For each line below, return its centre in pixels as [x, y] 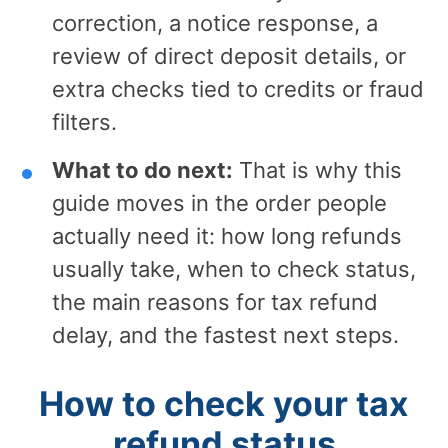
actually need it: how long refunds [227, 235]
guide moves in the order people [219, 202]
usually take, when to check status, [234, 268]
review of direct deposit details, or [229, 55]
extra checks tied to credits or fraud [238, 88]
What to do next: [142, 169]
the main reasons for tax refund [215, 301]
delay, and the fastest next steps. [225, 334]
